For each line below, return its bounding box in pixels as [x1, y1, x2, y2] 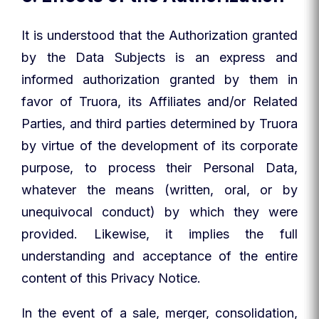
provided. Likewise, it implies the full [21, 226, 298, 241]
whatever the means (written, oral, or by [21, 182, 298, 197]
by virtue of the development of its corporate [21, 138, 298, 153]
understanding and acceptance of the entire [21, 249, 298, 263]
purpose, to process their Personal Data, [21, 160, 298, 175]
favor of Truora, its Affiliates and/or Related [21, 94, 298, 109]
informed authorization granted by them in [21, 72, 298, 87]
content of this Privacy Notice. [21, 271, 201, 286]
